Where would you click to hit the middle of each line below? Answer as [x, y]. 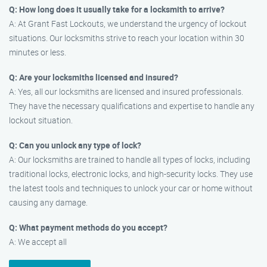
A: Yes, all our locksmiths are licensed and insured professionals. [126, 91]
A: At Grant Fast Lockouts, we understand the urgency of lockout [128, 24]
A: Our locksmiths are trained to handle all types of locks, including [130, 159]
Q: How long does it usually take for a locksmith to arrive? [117, 9]
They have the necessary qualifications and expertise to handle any [132, 106]
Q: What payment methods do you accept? [88, 227]
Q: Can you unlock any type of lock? [75, 145]
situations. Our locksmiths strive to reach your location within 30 [127, 38]
